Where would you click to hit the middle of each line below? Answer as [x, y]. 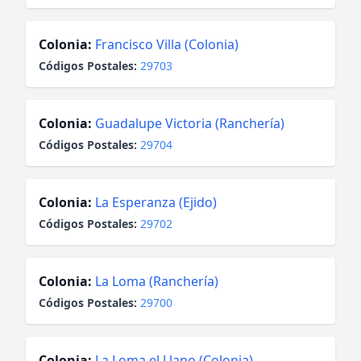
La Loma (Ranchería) [157, 281]
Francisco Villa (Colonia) [167, 44]
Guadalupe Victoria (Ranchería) [190, 123]
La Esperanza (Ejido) [156, 202]
